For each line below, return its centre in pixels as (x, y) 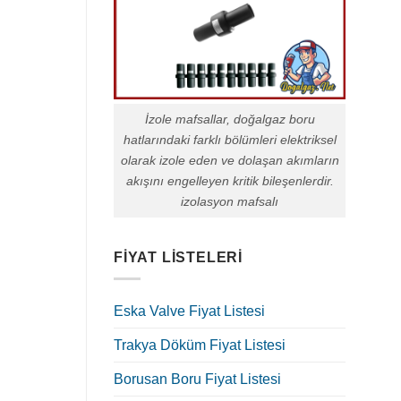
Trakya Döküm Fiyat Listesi (200, 346)
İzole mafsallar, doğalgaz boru (230, 119)
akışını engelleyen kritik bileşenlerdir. (230, 181)
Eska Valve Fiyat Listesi (189, 311)
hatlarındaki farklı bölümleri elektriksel (230, 140)
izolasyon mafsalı (230, 202)
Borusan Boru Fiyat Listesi (197, 380)
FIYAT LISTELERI (178, 257)
